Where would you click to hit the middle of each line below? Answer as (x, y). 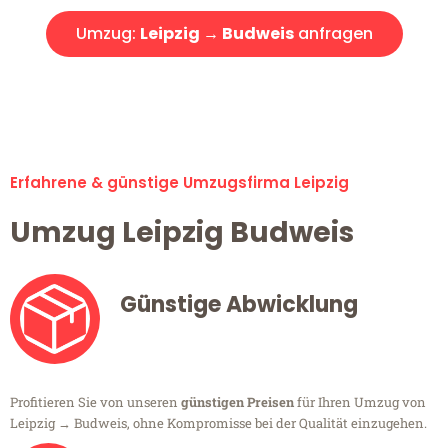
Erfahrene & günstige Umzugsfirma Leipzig (179, 183)
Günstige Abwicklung (239, 305)
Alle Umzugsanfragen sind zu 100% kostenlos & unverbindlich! (224, 86)
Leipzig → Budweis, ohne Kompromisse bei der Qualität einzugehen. (218, 423)
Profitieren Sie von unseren (95, 402)
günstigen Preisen (237, 402)
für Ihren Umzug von (360, 402)
